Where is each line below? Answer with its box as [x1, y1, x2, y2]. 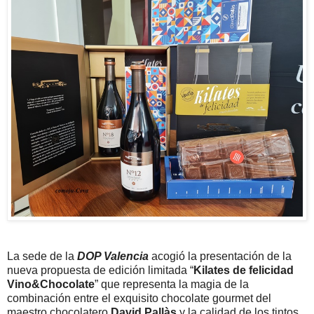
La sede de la [7, 250, 77, 262]
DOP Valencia [77, 250, 149, 262]
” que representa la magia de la [95, 278, 249, 290]
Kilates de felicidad [193, 264, 294, 276]
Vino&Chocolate [7, 278, 95, 290]
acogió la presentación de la [149, 250, 292, 262]
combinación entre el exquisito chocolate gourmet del [7, 292, 271, 304]
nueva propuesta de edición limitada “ [7, 264, 193, 276]
